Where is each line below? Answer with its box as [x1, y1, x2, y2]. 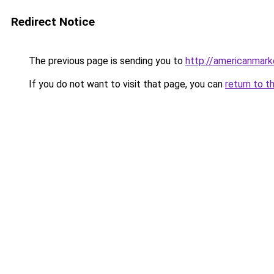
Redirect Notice [11, 15, 95, 29]
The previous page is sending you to [26, 55, 185, 67]
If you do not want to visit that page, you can [26, 78, 225, 90]
